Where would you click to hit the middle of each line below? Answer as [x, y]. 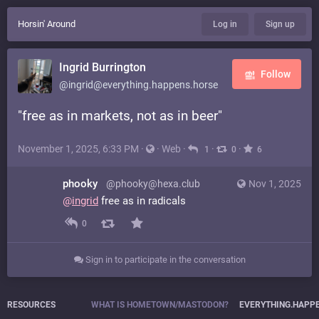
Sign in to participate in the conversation [164, 260]
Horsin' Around [47, 24]
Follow [276, 74]
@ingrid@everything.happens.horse [138, 85]
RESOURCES [31, 305]
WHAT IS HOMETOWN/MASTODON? [159, 305]
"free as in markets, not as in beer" [120, 116]
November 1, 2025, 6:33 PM [78, 149]
